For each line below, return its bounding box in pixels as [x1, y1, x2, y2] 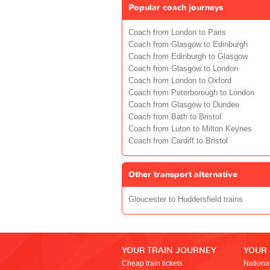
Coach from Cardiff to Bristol [128, 137, 228, 146]
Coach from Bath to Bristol [128, 113, 221, 122]
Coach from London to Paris [128, 28, 226, 37]
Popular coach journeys [128, 2, 223, 14]
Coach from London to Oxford [128, 77, 231, 86]
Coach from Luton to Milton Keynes [128, 125, 252, 134]
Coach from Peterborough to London [128, 89, 254, 98]
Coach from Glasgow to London [128, 64, 238, 74]
